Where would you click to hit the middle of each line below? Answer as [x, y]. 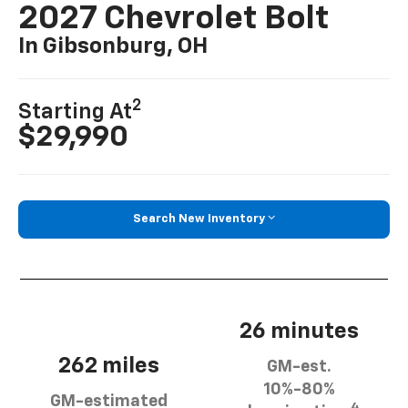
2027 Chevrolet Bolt [174, 19]
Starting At [76, 112]
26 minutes [299, 332]
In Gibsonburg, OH [113, 46]
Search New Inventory [199, 219]
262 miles [109, 366]
